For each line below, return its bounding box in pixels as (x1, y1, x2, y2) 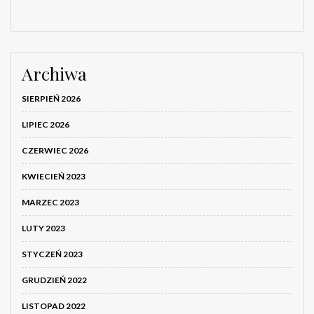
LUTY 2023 (22, 223, 65, 234)
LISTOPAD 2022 (22, 301, 86, 312)
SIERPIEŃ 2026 (22, 93, 81, 104)
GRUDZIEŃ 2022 (22, 275, 87, 286)
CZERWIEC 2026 (22, 145, 88, 156)
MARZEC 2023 (22, 197, 79, 208)
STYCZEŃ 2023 (22, 249, 83, 260)
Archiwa (22, 62, 87, 86)
